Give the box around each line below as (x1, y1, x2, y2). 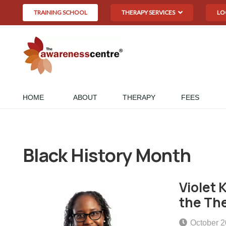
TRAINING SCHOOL (33, 9, 87, 16)
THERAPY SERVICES (121, 9, 175, 16)
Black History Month (23, 143, 191, 167)
